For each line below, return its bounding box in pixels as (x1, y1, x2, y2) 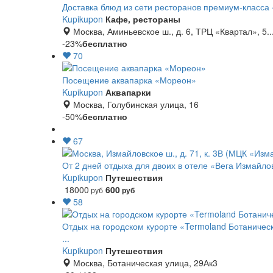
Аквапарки (105, 86, 151, 98)
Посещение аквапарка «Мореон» (62, 74, 196, 86)
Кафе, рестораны (105, 13, 180, 25)
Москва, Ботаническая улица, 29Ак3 (71, 257, 218, 269)
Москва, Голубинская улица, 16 (71, 98, 199, 110)
